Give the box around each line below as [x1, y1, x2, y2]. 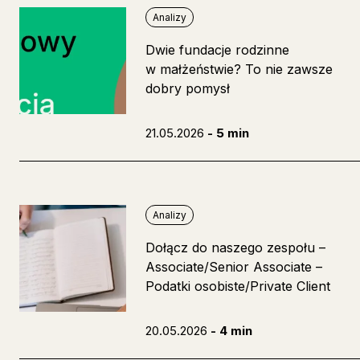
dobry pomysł [145, 80, 231, 97]
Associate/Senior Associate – [145, 259, 323, 276]
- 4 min [211, 323, 253, 339]
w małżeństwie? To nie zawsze [145, 61, 333, 78]
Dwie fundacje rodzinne [145, 42, 290, 59]
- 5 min [207, 125, 250, 141]
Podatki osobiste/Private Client [145, 278, 331, 295]
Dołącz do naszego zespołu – [145, 239, 326, 256]
